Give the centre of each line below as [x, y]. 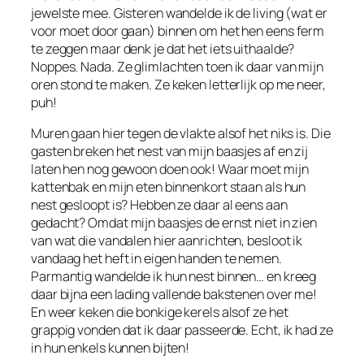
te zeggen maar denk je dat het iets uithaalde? [163, 48]
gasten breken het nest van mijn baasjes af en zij [170, 151]
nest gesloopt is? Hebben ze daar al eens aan [159, 204]
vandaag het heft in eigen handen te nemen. [156, 258]
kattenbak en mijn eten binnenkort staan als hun [169, 186]
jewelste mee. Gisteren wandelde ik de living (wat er [179, 13]
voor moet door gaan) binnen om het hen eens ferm [178, 30]
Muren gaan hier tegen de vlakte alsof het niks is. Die [181, 133]
